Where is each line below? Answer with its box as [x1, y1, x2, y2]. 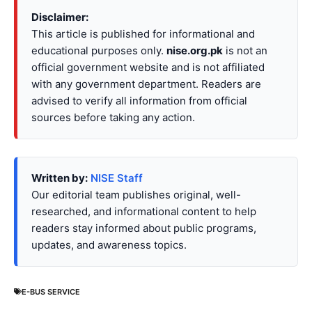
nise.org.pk [166, 44, 223, 58]
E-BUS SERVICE [22, 286, 80, 297]
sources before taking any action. [31, 111, 195, 125]
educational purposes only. [31, 44, 166, 58]
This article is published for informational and [31, 27, 255, 41]
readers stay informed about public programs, [31, 221, 256, 235]
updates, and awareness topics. [31, 238, 187, 252]
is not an [223, 44, 267, 58]
